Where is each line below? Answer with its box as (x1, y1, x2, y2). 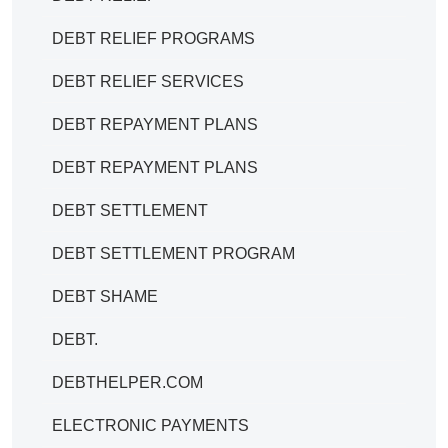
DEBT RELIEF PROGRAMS (52, 29, 255, 47)
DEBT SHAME (52, 287, 158, 305)
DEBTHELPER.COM (52, 373, 203, 391)
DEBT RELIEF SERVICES (52, 72, 244, 90)
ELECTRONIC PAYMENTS (52, 416, 249, 434)
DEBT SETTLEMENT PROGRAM (52, 244, 295, 262)
